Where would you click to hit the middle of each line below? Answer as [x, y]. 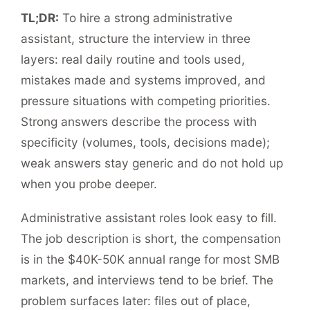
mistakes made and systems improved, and [144, 80]
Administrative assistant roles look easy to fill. [149, 217]
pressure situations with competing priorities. [146, 101]
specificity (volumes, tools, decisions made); [146, 143]
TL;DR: [40, 18]
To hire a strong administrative [146, 18]
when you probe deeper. [89, 184]
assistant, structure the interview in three [136, 39]
